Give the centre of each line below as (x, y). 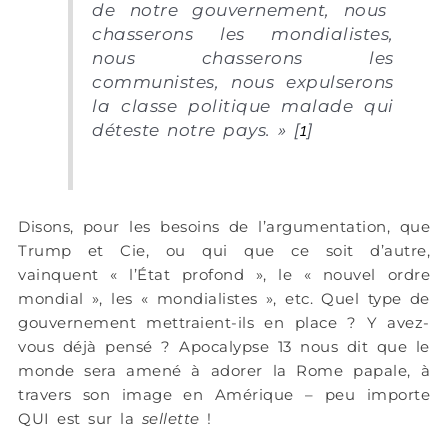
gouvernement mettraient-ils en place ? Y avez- (224, 323)
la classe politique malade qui (243, 105)
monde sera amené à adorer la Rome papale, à (224, 371)
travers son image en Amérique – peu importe (224, 395)
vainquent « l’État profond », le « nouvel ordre (224, 275)
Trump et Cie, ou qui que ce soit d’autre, (224, 251)
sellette (170, 419)
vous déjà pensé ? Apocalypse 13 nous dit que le (224, 347)
